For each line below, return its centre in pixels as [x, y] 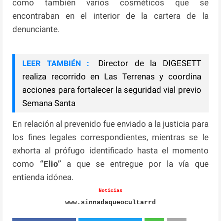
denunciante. [36, 29]
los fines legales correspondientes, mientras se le [110, 137]
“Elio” [48, 164]
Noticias [110, 190]
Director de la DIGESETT [147, 63]
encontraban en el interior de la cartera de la [110, 16]
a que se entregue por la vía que [135, 164]
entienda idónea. [43, 177]
